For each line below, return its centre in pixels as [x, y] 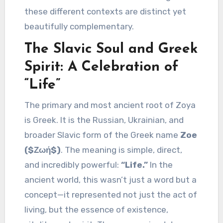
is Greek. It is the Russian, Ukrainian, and [104, 120]
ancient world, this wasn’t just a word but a [111, 179]
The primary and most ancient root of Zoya [27, 105]
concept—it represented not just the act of [111, 194]
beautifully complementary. [79, 26]
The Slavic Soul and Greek [111, 49]
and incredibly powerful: [73, 165]
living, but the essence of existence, [97, 209]
